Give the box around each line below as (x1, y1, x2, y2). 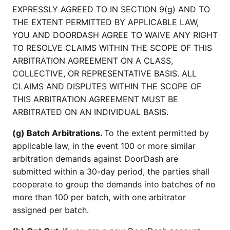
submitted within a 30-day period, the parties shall (12, 166, 209, 177)
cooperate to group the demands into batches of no (12, 179, 216, 189)
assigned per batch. (12, 205, 89, 215)
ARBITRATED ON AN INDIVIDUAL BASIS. (12, 107, 168, 117)
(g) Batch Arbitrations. (12, 128, 104, 138)
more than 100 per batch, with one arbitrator (12, 192, 186, 202)
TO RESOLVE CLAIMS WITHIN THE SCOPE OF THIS (12, 43, 212, 53)
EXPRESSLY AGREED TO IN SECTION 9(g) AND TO (12, 4, 210, 14)
